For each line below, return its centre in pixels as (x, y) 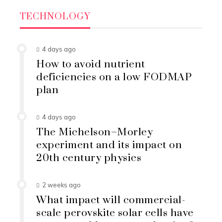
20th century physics (89, 158)
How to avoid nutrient (91, 64)
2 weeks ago (61, 185)
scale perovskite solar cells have (115, 213)
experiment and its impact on (109, 145)
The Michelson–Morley (94, 132)
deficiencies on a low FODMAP (114, 77)
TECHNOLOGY (55, 16)
